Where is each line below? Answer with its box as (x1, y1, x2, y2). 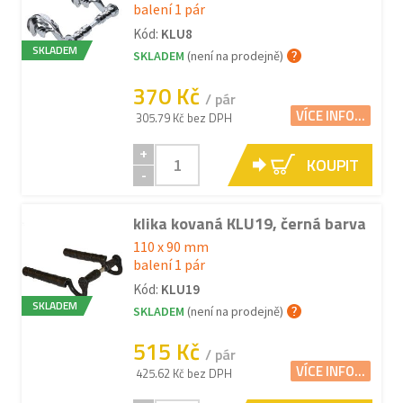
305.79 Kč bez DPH (136, 109, 232, 127)
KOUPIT (307, 153, 359, 177)
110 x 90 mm (133, 237, 209, 255)
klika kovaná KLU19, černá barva (133, 211, 366, 236)
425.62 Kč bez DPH (136, 364, 232, 382)
